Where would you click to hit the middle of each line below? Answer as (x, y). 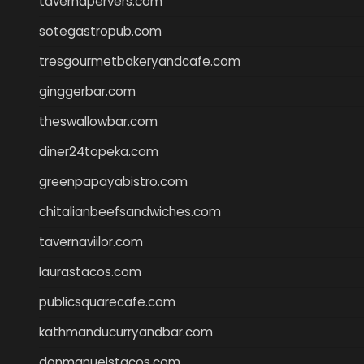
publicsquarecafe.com (107, 301)
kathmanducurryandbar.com (126, 331)
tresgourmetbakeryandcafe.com (140, 61)
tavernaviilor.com (91, 241)
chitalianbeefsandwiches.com (130, 211)
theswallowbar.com (98, 121)
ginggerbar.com (87, 91)
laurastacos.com (90, 271)
